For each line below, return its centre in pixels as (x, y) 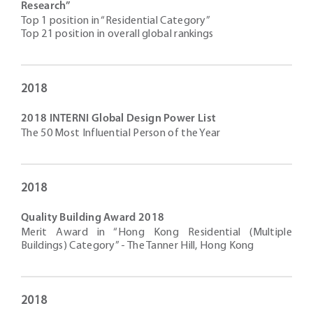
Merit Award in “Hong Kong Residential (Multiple (156, 233)
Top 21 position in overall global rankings (117, 34)
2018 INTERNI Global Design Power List (119, 119)
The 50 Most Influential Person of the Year (121, 133)
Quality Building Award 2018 (93, 218)
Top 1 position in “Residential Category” (116, 21)
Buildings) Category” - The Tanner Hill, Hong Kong (138, 246)
